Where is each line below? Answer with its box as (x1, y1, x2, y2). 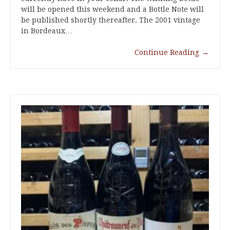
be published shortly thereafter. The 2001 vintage (21, 16, 200, 25)
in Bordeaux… (21, 27, 72, 35)
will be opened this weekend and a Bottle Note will (21, 5, 204, 14)
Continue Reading (135, 48, 199, 57)
